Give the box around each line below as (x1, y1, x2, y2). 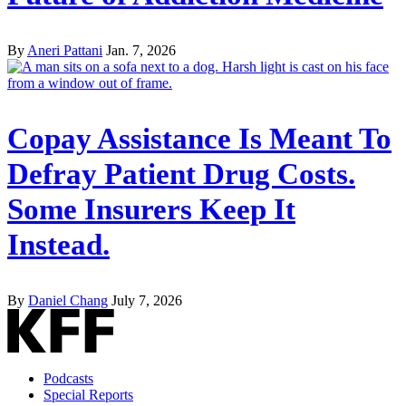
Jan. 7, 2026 (106, 42, 176, 58)
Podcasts (43, 370, 93, 386)
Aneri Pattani (27, 42, 102, 58)
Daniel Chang (28, 292, 108, 308)
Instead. (7, 227, 110, 261)
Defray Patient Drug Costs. (7, 157, 355, 190)
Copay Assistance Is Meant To (7, 121, 391, 155)
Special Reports (43, 386, 133, 402)
